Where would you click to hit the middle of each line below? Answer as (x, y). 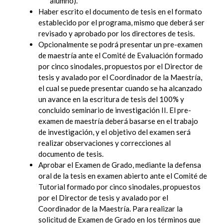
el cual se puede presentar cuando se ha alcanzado (120, 88)
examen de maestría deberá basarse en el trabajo (118, 121)
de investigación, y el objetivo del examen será (114, 132)
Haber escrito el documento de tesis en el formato (120, 12)
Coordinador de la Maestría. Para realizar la (111, 209)
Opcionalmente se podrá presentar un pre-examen (120, 45)
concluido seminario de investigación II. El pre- (115, 110)
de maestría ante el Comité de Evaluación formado (121, 56)
